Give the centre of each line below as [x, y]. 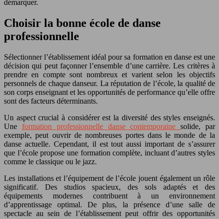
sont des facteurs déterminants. [51, 101]
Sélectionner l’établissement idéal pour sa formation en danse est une [109, 57]
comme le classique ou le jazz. [50, 161]
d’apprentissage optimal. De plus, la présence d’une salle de [109, 204]
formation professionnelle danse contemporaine [101, 126]
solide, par [198, 126]
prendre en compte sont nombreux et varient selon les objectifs [109, 74]
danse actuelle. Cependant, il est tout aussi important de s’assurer [109, 144]
